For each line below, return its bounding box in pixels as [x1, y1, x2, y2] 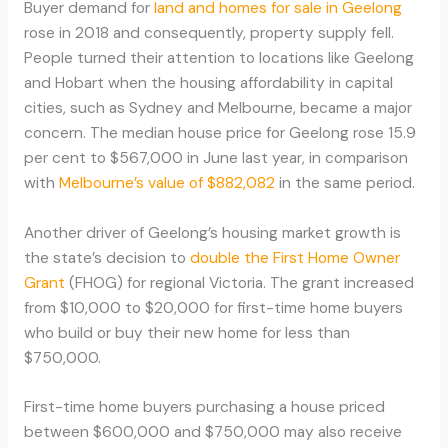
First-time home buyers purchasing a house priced [23, 397, 385, 418]
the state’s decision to [23, 247, 190, 268]
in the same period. [274, 172, 415, 193]
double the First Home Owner [189, 247, 400, 268]
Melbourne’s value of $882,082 [58, 172, 275, 193]
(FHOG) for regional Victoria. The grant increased [64, 272, 414, 293]
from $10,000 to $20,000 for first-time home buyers [23, 297, 403, 318]
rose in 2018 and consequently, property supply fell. [23, 22, 394, 43]
